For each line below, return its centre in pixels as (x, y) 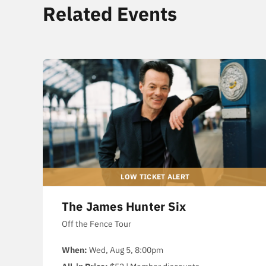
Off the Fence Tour (96, 224)
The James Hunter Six (124, 207)
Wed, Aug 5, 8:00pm (125, 250)
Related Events (110, 14)
